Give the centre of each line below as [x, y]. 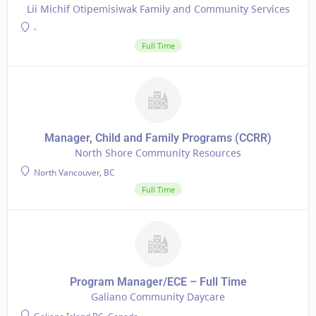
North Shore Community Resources [158, 153]
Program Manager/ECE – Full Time [158, 282]
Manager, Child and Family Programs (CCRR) [158, 138]
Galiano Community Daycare [158, 297]
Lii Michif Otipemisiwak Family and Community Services [158, 9]
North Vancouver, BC [73, 172]
